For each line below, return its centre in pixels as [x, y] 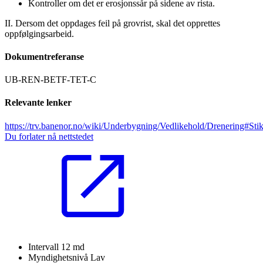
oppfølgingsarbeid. [39, 33]
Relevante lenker [38, 103]
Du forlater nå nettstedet [49, 136]
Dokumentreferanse [44, 56]
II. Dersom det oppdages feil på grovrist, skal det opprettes [112, 23]
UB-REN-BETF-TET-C [50, 80]
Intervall [45, 247]
